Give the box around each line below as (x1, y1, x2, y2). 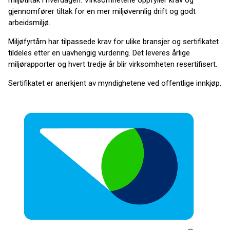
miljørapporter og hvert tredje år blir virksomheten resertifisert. (8, 60, 217, 69)
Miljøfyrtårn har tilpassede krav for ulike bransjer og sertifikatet (8, 37, 219, 47)
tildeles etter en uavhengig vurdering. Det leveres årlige (8, 48, 190, 58)
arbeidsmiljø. (8, 18, 50, 28)
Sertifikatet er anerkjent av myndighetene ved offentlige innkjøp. (8, 79, 221, 88)
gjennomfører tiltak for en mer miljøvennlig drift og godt (8, 7, 196, 16)
